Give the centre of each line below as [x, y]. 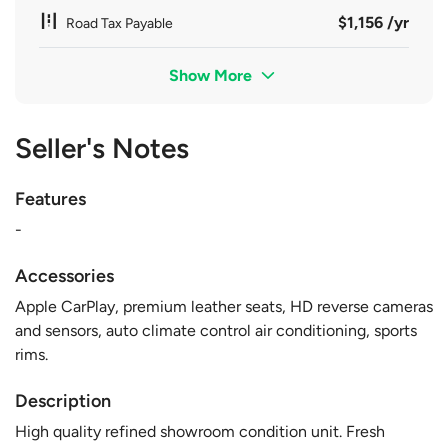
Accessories [64, 275]
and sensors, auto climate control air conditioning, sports [216, 330]
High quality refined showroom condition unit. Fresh [200, 431]
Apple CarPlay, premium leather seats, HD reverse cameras [224, 306]
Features [50, 198]
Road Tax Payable [119, 23]
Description [63, 400]
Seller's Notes [102, 147]
